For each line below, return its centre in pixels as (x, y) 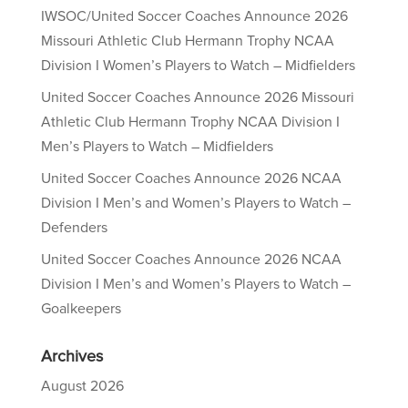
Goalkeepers (81, 309)
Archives (71, 357)
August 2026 (82, 386)
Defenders (74, 228)
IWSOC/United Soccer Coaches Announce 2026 (194, 16)
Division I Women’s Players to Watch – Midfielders (198, 66)
